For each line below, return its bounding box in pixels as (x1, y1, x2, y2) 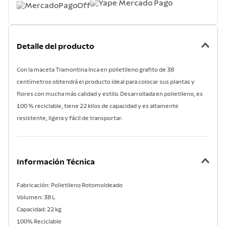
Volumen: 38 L (17, 194, 55, 201)
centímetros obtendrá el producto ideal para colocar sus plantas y (17, 79, 195, 85)
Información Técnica (17, 158, 95, 166)
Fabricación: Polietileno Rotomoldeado (17, 182, 123, 189)
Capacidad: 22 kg (17, 206, 62, 213)
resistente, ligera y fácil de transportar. (17, 115, 123, 122)
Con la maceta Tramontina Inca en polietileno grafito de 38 (17, 67, 174, 73)
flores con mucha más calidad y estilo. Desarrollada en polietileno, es (17, 91, 203, 97)
